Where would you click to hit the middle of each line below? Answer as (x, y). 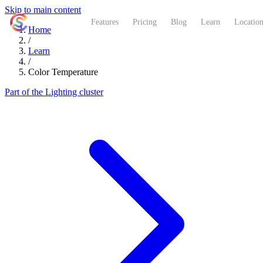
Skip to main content (43, 10)
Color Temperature (63, 72)
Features (105, 22)
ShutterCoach (56, 22)
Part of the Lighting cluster (54, 92)
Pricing (145, 22)
